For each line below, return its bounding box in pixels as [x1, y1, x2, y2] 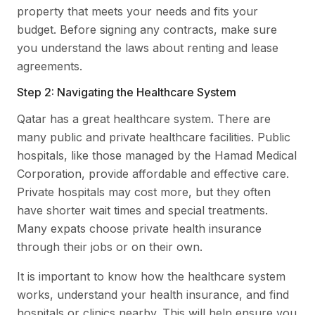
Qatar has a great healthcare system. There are [17, 111, 271, 126]
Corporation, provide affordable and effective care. [17, 166, 289, 181]
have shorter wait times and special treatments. [17, 202, 268, 217]
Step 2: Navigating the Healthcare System [17, 84, 236, 99]
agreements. [17, 58, 82, 73]
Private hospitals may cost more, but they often [17, 184, 271, 199]
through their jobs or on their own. [17, 239, 202, 254]
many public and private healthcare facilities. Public [17, 129, 290, 144]
